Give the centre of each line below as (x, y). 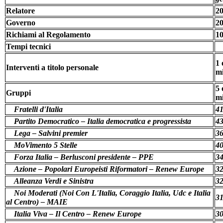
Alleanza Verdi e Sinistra (54, 181)
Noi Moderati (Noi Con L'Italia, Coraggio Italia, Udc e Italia (112, 193)
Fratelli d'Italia (38, 109)
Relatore (20, 10)
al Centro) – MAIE (37, 202)
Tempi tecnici (28, 46)
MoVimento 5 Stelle (46, 145)
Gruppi (18, 93)
